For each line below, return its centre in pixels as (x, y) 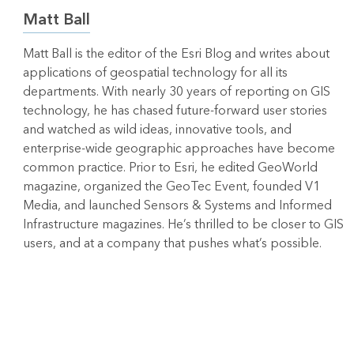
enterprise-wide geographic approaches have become (179, 149)
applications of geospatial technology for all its (155, 73)
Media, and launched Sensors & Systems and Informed (177, 206)
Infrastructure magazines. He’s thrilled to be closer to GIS (183, 225)
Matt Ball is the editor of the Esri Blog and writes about (176, 54)
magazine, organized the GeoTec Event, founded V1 (171, 187)
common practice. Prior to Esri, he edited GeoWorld (170, 168)
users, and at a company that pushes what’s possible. (172, 244)
